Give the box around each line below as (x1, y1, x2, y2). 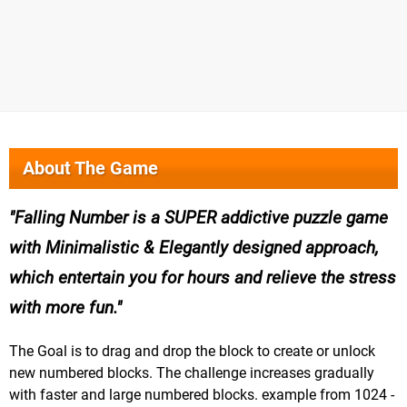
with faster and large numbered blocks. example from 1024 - (9, 386, 394, 404)
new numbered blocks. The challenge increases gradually (9, 364, 374, 382)
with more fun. (9, 297, 116, 319)
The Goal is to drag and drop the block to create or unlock (9, 342, 375, 361)
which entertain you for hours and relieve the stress (9, 267, 396, 289)
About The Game (23, 157, 158, 180)
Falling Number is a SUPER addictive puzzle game (15, 207, 388, 229)
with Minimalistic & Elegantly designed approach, (9, 237, 379, 259)
